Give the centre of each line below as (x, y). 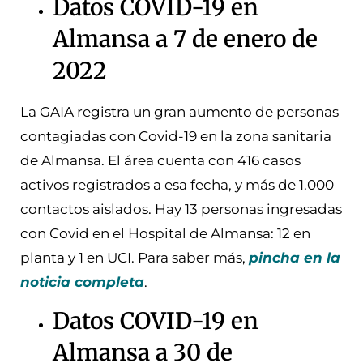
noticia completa (82, 282)
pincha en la (295, 257)
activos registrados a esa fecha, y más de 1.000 (177, 184)
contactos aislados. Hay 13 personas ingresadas (181, 209)
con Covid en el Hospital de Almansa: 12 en (165, 233)
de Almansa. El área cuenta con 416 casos (160, 160)
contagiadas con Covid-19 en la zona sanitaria (176, 136)
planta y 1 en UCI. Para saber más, (135, 257)
